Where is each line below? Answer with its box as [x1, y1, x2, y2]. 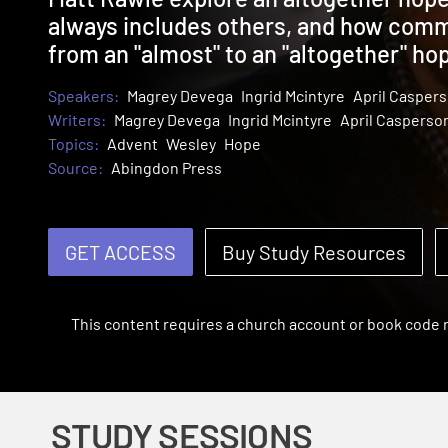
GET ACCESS [65, 240, 176, 265]
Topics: [48, 134, 99, 154]
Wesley [166, 134, 216, 154]
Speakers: [48, 86, 119, 106]
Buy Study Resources [222, 240, 406, 265]
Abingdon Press [111, 158, 222, 178]
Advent [107, 134, 158, 154]
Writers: [48, 110, 106, 130]
